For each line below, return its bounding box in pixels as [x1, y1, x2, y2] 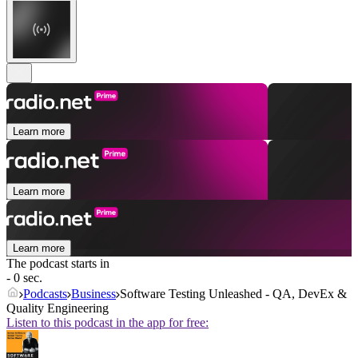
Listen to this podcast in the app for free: [6, 316, 209, 330]
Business [71, 287, 116, 301]
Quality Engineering [6, 301, 109, 316]
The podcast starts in [6, 257, 109, 271]
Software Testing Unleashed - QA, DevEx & [120, 287, 347, 301]
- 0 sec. [6, 271, 42, 285]
